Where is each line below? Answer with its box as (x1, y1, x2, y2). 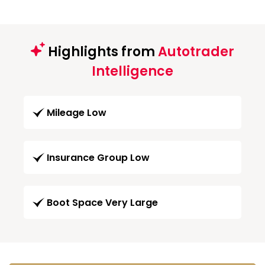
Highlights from (45, 42, 158, 61)
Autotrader (158, 42, 234, 61)
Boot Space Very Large (47, 195, 158, 209)
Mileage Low (47, 105, 106, 119)
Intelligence (92, 62, 173, 80)
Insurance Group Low (47, 150, 150, 164)
